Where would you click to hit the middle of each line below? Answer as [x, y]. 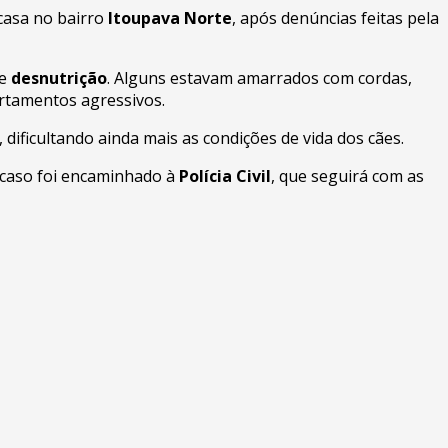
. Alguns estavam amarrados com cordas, [259, 77]
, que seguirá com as [347, 175]
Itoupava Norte [170, 17]
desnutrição [59, 77]
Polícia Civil [225, 175]
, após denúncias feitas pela [335, 17]
